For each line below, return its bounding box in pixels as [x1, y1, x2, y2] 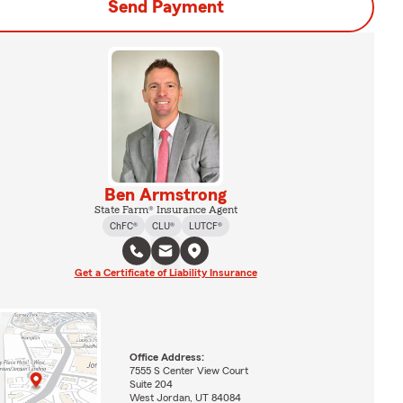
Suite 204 [129, 379, 173, 390]
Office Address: [129, 352, 204, 363]
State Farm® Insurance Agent [94, 203, 237, 215]
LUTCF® [188, 219, 222, 231]
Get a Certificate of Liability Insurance [74, 266, 257, 278]
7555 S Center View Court [129, 365, 248, 377]
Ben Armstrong [104, 185, 227, 204]
